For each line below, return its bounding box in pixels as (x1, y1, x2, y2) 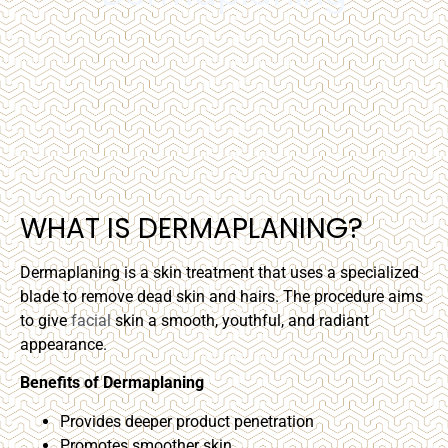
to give (20, 311, 71, 330)
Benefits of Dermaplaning (20, 373, 204, 393)
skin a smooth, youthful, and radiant (111, 311, 369, 330)
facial (71, 311, 111, 330)
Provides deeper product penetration (60, 411, 314, 431)
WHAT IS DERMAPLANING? (20, 209, 363, 248)
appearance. (20, 335, 107, 354)
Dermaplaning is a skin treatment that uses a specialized (20, 263, 419, 282)
